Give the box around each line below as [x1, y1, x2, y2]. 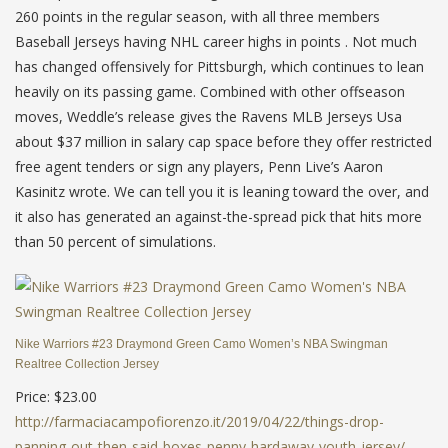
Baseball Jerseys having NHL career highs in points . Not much [15, 31, 417, 51]
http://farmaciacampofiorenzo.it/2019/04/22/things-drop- [15, 411, 384, 431]
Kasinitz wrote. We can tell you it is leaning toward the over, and [15, 181, 429, 201]
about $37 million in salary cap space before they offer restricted [15, 131, 432, 151]
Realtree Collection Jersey [15, 356, 159, 371]
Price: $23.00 [15, 386, 97, 406]
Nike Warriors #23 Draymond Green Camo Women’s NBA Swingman [15, 336, 388, 351]
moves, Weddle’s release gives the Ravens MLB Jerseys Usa [15, 106, 402, 126]
